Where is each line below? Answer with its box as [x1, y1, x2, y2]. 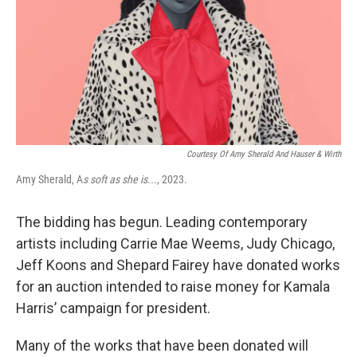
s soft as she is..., [83, 173, 159, 186]
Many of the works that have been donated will [16, 337, 308, 354]
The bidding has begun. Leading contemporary [16, 214, 308, 230]
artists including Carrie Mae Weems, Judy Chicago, [16, 235, 335, 252]
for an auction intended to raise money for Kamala [16, 278, 330, 295]
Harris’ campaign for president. [16, 300, 210, 316]
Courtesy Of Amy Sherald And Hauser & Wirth [186, 149, 341, 159]
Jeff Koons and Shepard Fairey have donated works [16, 257, 340, 273]
